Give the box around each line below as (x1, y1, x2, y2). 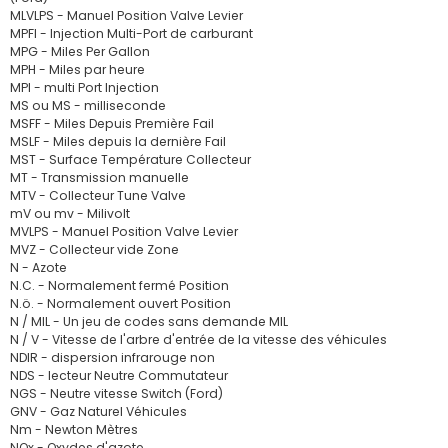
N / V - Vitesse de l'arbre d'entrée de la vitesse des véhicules (10, 331, 387, 348)
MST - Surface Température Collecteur (10, 151, 251, 168)
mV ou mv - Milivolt (10, 205, 130, 222)
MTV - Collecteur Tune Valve (10, 187, 186, 204)
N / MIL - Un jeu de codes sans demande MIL (10, 313, 288, 330)
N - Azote (10, 259, 67, 276)
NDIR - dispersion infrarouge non (10, 349, 215, 366)
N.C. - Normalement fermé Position (10, 277, 229, 294)
